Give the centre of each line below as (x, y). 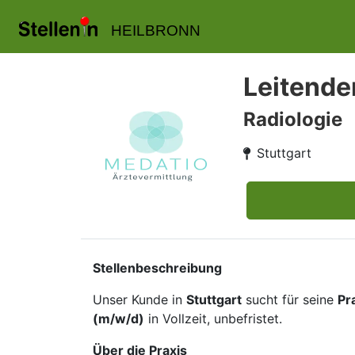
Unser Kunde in (139, 300)
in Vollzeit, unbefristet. (213, 319)
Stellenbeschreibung (157, 268)
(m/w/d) (118, 319)
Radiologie (293, 119)
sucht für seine (290, 300)
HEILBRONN (155, 31)
